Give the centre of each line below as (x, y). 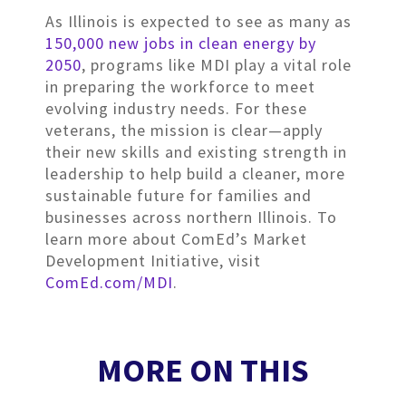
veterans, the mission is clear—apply (184, 130)
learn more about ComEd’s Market (176, 238)
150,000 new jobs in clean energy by (181, 43)
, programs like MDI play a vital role (217, 64)
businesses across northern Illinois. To (191, 217)
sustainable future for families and (179, 195)
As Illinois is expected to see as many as (198, 21)
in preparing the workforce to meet (180, 86)
